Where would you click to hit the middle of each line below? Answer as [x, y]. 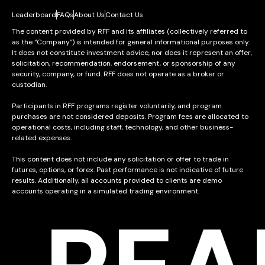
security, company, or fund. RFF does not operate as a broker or [118, 74]
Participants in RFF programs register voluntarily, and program [117, 106]
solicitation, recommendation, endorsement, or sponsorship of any [124, 63]
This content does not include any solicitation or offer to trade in [120, 159]
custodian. [29, 84]
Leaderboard [34, 14]
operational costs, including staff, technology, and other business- [122, 127]
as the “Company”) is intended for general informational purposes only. [131, 42]
